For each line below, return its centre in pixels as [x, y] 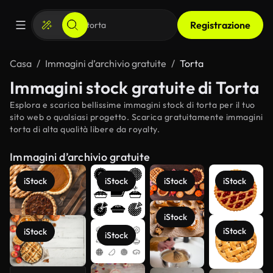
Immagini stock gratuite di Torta [134, 87]
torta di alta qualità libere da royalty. [85, 129]
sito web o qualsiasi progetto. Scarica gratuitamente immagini [136, 117]
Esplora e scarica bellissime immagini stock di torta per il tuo [133, 105]
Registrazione [220, 25]
